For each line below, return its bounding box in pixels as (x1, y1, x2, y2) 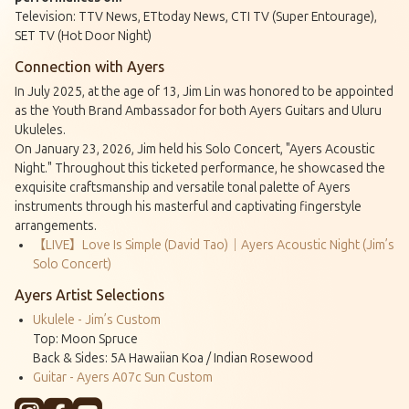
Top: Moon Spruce (33, 330, 138, 347)
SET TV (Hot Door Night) (15, 27, 152, 44)
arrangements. (15, 217, 97, 234)
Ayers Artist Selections (15, 286, 164, 304)
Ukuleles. (15, 121, 66, 138)
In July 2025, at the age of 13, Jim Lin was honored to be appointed (15, 83, 393, 100)
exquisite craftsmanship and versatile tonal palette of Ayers (15, 179, 351, 195)
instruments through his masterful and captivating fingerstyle (15, 198, 362, 215)
